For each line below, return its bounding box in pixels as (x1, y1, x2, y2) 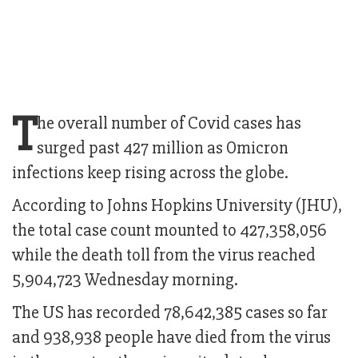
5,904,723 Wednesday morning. (12, 269, 238, 292)
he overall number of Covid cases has (37, 113, 301, 135)
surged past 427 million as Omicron (37, 137, 288, 160)
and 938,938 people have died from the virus (12, 327, 331, 349)
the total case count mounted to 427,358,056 (12, 220, 327, 242)
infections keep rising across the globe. (12, 162, 288, 185)
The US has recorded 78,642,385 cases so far (12, 302, 328, 324)
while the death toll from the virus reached (12, 245, 316, 267)
